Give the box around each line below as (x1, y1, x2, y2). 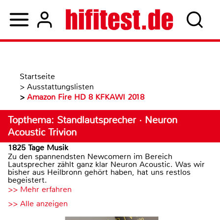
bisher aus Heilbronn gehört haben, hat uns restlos (8, 167, 191, 177)
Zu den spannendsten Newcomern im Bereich (8, 151, 172, 162)
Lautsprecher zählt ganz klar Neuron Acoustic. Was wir (8, 159, 205, 169)
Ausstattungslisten (27, 82, 94, 92)
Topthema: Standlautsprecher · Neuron (8, 114, 177, 126)
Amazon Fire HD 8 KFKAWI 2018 (27, 92, 144, 102)
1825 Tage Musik (8, 142, 68, 153)
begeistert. (8, 175, 47, 185)
